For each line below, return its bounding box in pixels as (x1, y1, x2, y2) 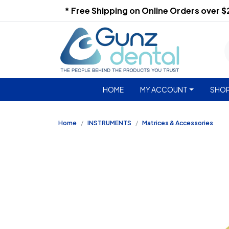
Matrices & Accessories (142, 119, 213, 127)
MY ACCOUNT (140, 85, 188, 94)
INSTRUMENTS (87, 119, 131, 127)
